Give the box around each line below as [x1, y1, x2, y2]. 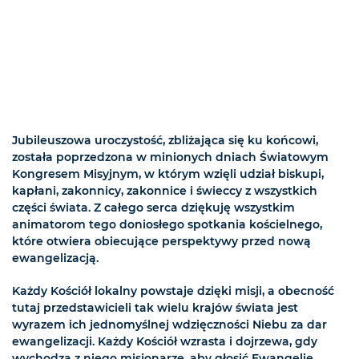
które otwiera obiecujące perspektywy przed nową [12, 234, 311, 249]
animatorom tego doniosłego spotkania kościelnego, [12, 217, 322, 232]
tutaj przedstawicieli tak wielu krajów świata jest [12, 301, 298, 316]
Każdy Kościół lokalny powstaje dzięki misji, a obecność [12, 284, 334, 299]
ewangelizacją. [12, 251, 99, 266]
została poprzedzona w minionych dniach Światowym [12, 150, 329, 165]
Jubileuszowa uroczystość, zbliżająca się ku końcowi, [12, 133, 318, 148]
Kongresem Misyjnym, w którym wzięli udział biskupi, [12, 167, 324, 182]
